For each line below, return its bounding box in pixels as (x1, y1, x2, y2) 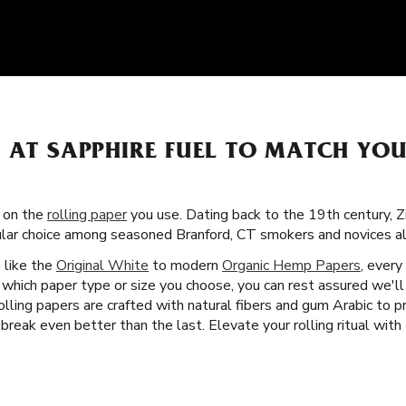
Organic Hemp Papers (222, 255, 361, 275)
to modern (149, 255, 222, 275)
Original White (56, 255, 149, 275)
